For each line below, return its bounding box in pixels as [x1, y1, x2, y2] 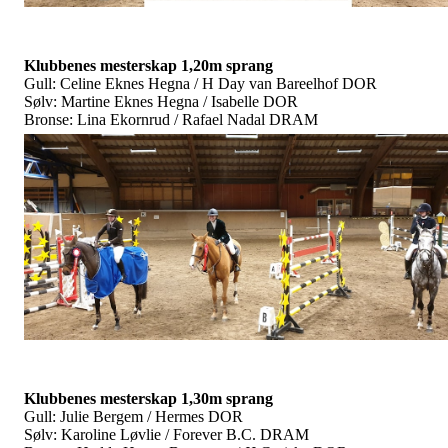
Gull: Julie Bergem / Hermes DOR [24, 408, 243, 426]
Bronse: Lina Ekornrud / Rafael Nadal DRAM [24, 111, 318, 129]
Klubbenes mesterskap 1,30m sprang [24, 390, 273, 408]
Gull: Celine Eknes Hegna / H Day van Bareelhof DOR [24, 75, 377, 93]
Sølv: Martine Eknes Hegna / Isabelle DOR [24, 93, 298, 111]
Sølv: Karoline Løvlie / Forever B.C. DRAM [24, 426, 309, 444]
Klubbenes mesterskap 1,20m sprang [24, 57, 273, 75]
